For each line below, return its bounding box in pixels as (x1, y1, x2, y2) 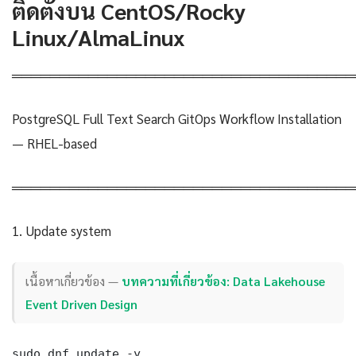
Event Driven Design (25, 296, 138, 313)
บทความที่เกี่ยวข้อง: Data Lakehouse (122, 273, 326, 290)
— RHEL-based (12, 133, 97, 152)
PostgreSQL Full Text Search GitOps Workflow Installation (12, 109, 342, 127)
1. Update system (12, 221, 111, 239)
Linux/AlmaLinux (12, 21, 185, 51)
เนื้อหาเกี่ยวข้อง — (25, 273, 122, 290)
